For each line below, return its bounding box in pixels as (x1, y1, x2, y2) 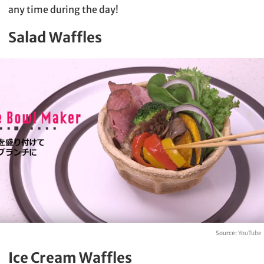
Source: (215, 229, 238, 237)
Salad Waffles (8, 28, 102, 47)
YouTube (237, 229, 262, 237)
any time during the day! (8, 3, 118, 15)
